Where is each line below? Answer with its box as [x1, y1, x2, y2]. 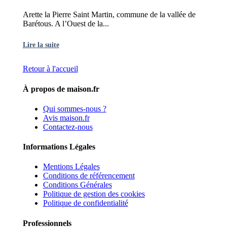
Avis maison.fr [43, 113, 90, 122]
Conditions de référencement [43, 171, 135, 180]
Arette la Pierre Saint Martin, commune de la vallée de [22, 10, 196, 19]
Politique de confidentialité [43, 199, 128, 208]
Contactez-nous [43, 122, 93, 131]
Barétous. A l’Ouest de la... [22, 19, 109, 28]
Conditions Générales [43, 180, 112, 190]
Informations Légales [22, 142, 95, 152]
